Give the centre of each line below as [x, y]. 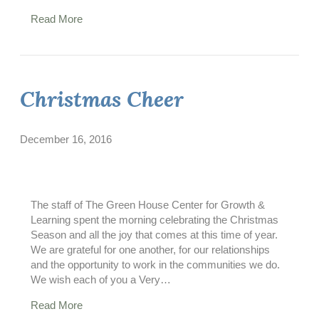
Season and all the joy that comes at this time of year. [156, 234]
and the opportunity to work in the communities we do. [157, 264]
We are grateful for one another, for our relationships [150, 249]
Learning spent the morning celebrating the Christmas [155, 219]
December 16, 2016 [66, 139]
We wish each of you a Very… [101, 279]
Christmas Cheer [102, 99]
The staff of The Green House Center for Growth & [148, 204]
